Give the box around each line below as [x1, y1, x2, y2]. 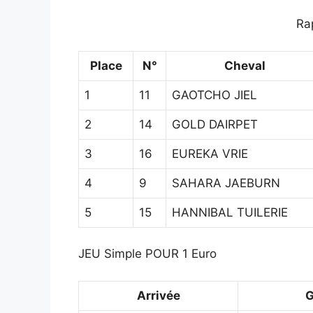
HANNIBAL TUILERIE [172, 205, 288, 219]
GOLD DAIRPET [172, 117, 258, 131]
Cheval [224, 58, 265, 73]
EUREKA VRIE [172, 146, 248, 161]
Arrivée [136, 288, 180, 303]
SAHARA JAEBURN [172, 175, 280, 190]
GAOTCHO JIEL [172, 87, 257, 102]
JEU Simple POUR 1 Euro [78, 247, 217, 261]
